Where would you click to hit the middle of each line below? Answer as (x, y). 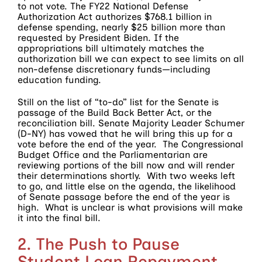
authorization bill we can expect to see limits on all (131, 59)
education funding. (59, 80)
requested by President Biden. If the (98, 38)
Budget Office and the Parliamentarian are (113, 155)
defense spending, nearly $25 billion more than (121, 27)
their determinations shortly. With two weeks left (126, 176)
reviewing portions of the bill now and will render (126, 166)
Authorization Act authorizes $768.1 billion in (115, 17)
